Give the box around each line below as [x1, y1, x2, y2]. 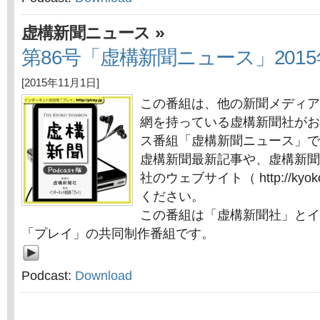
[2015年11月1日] [21, 77, 99, 89]
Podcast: [21, 269, 75, 283]
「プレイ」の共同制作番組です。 [21, 226, 214, 241]
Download [75, 269, 132, 283]
